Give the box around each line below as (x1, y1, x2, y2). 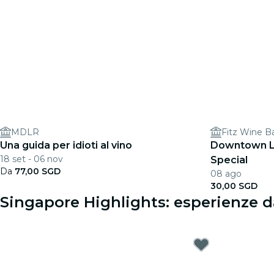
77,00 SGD (15, 166, 61, 177)
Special (210, 154, 248, 166)
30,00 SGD (210, 180, 257, 191)
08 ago (210, 168, 242, 179)
